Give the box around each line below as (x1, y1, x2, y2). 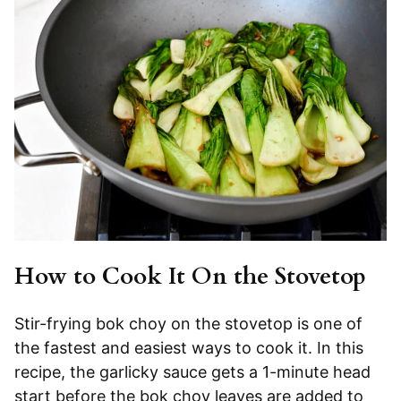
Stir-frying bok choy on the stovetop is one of (14, 314, 363, 334)
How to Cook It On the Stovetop (14, 260, 366, 293)
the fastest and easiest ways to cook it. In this (14, 338, 363, 358)
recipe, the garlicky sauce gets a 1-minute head (14, 363, 371, 382)
